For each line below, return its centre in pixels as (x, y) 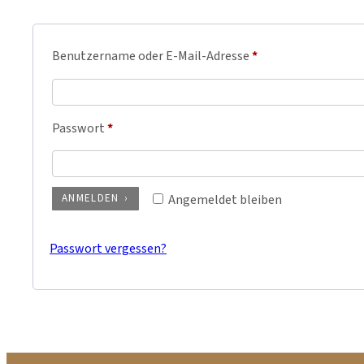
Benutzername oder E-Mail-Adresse (152, 56)
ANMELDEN (91, 198)
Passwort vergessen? (108, 248)
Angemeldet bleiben (225, 199)
